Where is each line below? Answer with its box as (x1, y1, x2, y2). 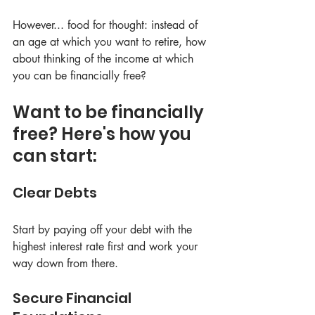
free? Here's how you (13, 122, 195, 146)
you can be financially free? (13, 68, 146, 83)
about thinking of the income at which (13, 51, 197, 66)
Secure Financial (13, 288, 134, 308)
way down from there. (13, 256, 118, 271)
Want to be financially (13, 101, 207, 124)
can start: (13, 144, 96, 167)
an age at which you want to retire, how (13, 34, 210, 49)
